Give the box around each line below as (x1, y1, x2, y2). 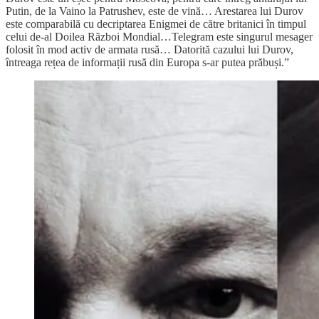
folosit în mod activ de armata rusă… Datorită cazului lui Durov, (6, 43, 293, 56)
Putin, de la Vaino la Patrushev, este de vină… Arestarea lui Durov (6, 5, 303, 18)
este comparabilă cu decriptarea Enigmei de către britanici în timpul (6, 18, 306, 31)
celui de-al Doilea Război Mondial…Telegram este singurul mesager (6, 31, 313, 43)
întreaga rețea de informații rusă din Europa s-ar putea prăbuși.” (6, 56, 289, 69)
